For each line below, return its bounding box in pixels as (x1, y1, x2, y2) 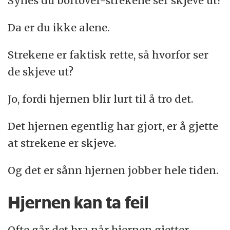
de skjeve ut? (8, 65, 74, 78)
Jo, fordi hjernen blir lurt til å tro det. (8, 92, 194, 105)
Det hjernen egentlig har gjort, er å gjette (8, 119, 219, 132)
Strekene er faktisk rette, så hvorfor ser (8, 48, 209, 61)
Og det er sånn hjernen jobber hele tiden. (8, 163, 219, 177)
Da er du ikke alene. (8, 21, 110, 34)
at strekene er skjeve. (8, 136, 117, 149)
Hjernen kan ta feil (8, 191, 149, 213)
